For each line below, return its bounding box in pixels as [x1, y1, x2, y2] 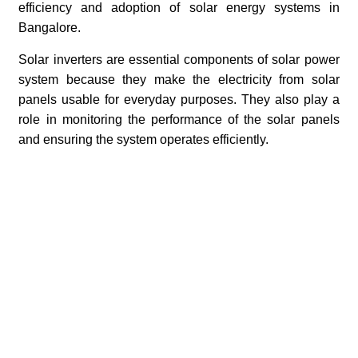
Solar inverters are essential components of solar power [18, 52, 340, 66]
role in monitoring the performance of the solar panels [18, 112, 340, 126]
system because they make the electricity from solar [18, 72, 340, 86]
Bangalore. [18, 20, 82, 34]
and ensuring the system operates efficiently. [18, 132, 272, 146]
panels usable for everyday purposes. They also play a [18, 92, 340, 106]
